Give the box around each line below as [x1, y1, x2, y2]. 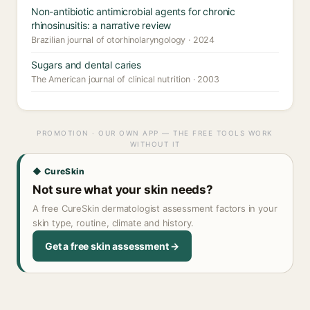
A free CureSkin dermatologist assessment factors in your [33, 203, 277, 214]
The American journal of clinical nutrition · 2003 [31, 74, 219, 84]
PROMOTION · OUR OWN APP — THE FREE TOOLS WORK [37, 129, 273, 137]
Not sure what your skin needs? [33, 183, 213, 197]
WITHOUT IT [129, 140, 181, 148]
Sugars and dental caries [31, 59, 141, 71]
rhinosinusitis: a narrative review [31, 19, 172, 31]
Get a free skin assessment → [45, 240, 180, 252]
